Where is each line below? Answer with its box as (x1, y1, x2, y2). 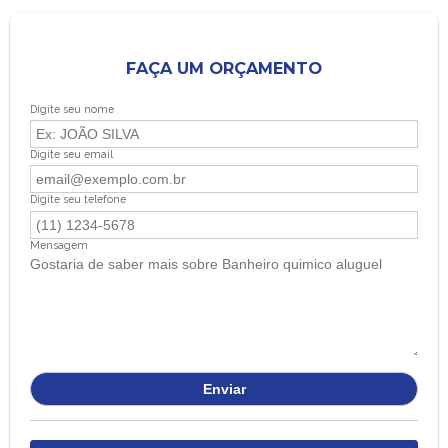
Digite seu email (30, 148, 113, 161)
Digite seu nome (30, 102, 114, 115)
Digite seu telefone (30, 193, 126, 206)
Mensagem (30, 238, 88, 251)
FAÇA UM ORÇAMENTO (126, 57, 322, 78)
